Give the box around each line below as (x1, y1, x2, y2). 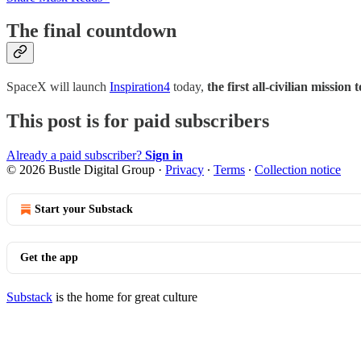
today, (170, 80, 207, 94)
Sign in (145, 148, 183, 163)
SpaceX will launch (6, 80, 110, 94)
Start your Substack (35, 203, 133, 216)
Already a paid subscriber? (6, 148, 145, 163)
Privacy (165, 163, 204, 177)
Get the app (20, 251, 78, 264)
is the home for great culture (52, 290, 197, 305)
